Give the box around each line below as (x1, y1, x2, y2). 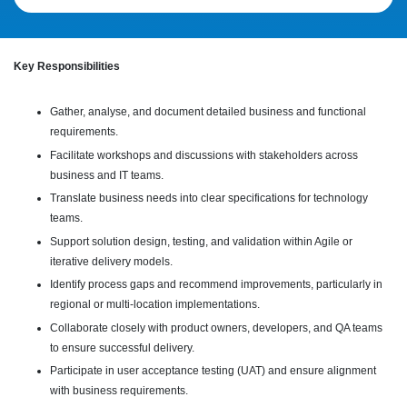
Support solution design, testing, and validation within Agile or (50, 234, 352, 248)
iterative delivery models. (50, 254, 173, 268)
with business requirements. (50, 384, 188, 398)
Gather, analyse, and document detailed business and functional (50, 105, 366, 119)
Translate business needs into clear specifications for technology (50, 192, 368, 205)
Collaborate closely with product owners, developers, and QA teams (50, 321, 382, 334)
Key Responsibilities (14, 60, 120, 74)
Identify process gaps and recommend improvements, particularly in (50, 278, 382, 292)
